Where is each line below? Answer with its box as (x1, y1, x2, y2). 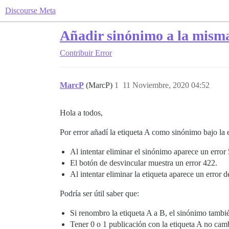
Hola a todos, (60, 108, 103, 117)
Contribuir (60, 49, 93, 57)
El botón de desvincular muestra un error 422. (70, 158, 217, 167)
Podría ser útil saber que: (60, 189, 139, 198)
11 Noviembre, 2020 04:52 (123, 81, 210, 89)
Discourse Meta (5, 6, 56, 15)
